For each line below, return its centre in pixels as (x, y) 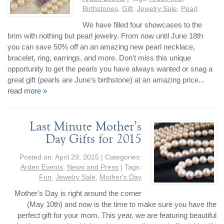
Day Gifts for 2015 (94, 138)
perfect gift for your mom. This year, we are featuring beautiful (117, 215)
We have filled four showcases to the (142, 25)
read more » (27, 91)
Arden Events (42, 167)
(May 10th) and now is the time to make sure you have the (121, 204)
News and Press (93, 167)
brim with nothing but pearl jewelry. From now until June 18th (105, 36)
